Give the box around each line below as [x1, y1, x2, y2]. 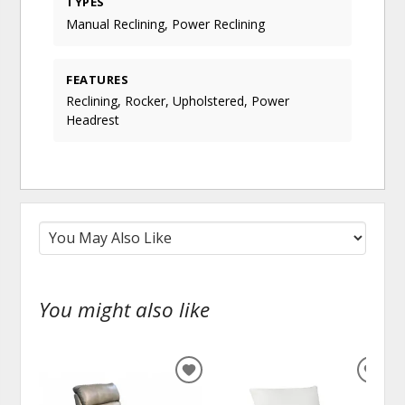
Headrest [66, 110, 120, 128]
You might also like [39, 295, 211, 324]
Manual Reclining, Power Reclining [66, 14, 266, 33]
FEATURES [66, 71, 129, 88]
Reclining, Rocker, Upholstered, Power [66, 91, 290, 109]
